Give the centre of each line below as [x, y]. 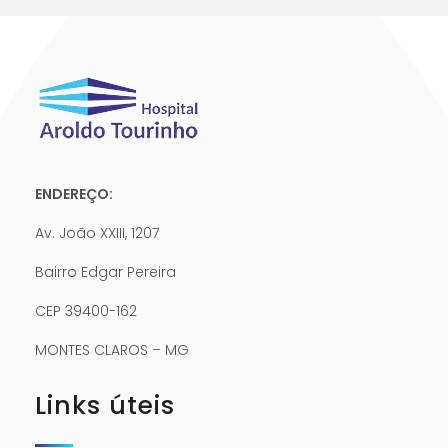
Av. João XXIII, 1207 [97, 233]
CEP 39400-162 [86, 311]
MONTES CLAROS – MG [112, 350]
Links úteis [105, 406]
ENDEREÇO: [74, 194]
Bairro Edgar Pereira [105, 272]
